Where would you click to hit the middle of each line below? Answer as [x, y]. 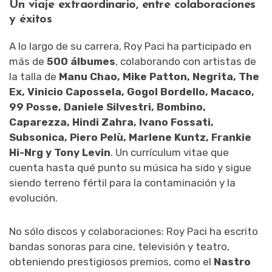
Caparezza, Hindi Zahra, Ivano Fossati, [111, 122]
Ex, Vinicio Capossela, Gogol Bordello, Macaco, [132, 91]
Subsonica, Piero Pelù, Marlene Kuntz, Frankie [130, 137]
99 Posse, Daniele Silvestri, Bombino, [107, 107]
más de [28, 61]
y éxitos [30, 19]
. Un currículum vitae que [170, 152]
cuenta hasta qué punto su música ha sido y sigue [130, 167]
